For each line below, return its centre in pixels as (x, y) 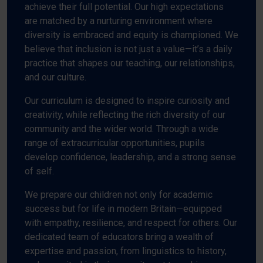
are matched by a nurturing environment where (119, 21)
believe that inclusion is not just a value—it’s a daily (129, 49)
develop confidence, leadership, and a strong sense (130, 157)
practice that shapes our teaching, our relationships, (130, 63)
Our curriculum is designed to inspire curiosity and (127, 100)
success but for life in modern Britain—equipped (123, 208)
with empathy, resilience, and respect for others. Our (131, 222)
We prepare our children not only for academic (119, 194)
